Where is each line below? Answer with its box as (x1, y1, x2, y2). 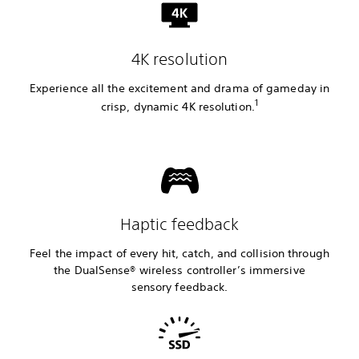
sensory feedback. (131, 279, 228, 294)
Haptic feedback (119, 214, 240, 233)
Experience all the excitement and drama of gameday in (29, 81, 330, 96)
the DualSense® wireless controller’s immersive (54, 262, 305, 277)
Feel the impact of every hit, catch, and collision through (30, 245, 329, 260)
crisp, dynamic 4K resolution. (100, 99, 255, 114)
